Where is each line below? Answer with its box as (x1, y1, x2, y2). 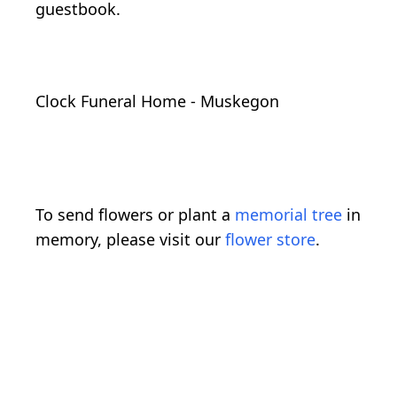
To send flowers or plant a (35, 204, 235, 226)
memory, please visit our (35, 229, 225, 251)
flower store (225, 229, 315, 251)
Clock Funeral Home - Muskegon (35, 90, 279, 113)
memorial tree (235, 204, 342, 226)
